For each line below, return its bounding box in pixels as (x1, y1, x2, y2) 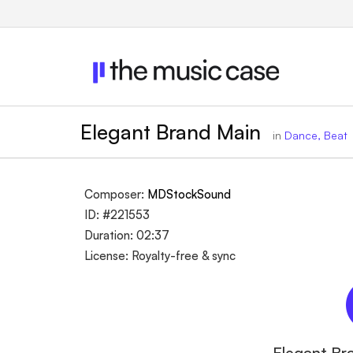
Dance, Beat (284, 128, 347, 142)
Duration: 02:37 (84, 228, 169, 243)
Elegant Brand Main (80, 119, 266, 144)
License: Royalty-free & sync (84, 248, 236, 263)
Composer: (84, 187, 147, 202)
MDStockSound (147, 187, 231, 202)
